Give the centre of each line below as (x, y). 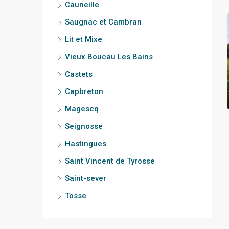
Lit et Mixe (84, 39)
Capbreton (84, 91)
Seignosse (84, 126)
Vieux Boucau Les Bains (109, 56)
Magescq (82, 109)
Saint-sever (86, 178)
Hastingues (86, 143)
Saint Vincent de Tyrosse (110, 161)
